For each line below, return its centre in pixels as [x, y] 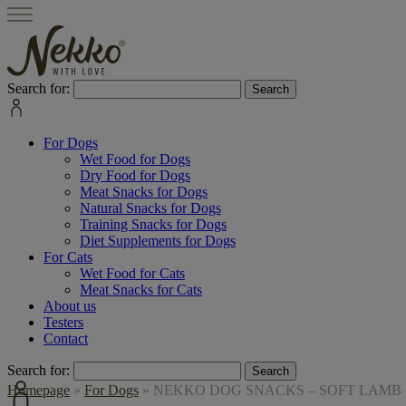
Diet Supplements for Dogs [158, 241]
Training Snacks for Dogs [153, 224]
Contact [66, 338]
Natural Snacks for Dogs [150, 208]
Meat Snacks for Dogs [144, 192]
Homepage [39, 390]
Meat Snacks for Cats [141, 290]
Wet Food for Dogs [135, 159]
